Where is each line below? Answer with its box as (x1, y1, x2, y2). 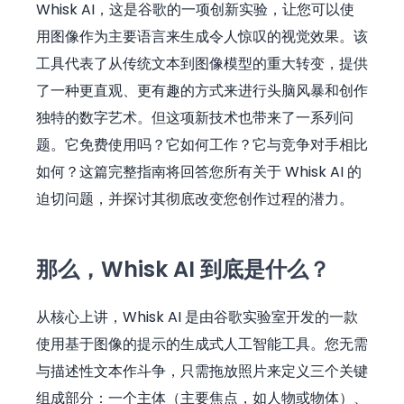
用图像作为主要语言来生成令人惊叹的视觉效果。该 (36, 25, 368, 47)
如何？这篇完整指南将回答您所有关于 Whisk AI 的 (36, 161, 362, 182)
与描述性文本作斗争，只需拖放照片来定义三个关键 (36, 360, 368, 381)
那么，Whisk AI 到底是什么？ (36, 253, 330, 284)
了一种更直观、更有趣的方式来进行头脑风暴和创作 (36, 79, 368, 101)
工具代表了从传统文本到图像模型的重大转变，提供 (36, 52, 368, 74)
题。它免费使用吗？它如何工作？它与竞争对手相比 (36, 133, 368, 155)
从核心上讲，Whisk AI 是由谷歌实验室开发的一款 (36, 306, 358, 327)
